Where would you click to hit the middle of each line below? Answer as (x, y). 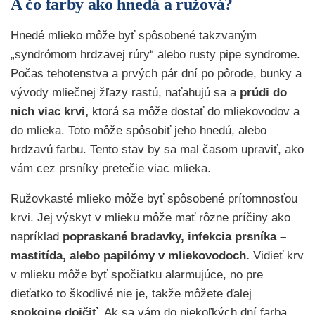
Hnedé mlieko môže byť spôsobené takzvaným (134, 35)
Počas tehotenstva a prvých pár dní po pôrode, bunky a (156, 73)
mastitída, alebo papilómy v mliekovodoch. (130, 255)
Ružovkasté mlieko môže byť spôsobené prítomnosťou (154, 198)
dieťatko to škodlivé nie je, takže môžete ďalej (131, 293)
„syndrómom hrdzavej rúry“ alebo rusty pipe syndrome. (155, 54)
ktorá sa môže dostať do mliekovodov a (194, 111)
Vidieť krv (277, 255)
